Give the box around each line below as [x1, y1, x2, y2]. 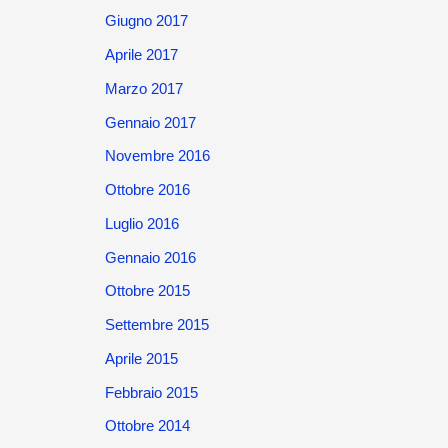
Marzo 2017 [104, 79, 183, 97]
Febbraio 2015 [104, 383, 198, 401]
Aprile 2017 [104, 46, 178, 63]
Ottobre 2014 [104, 417, 190, 435]
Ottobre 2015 [104, 282, 190, 300]
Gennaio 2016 [104, 248, 196, 266]
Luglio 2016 [104, 214, 179, 232]
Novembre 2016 [104, 147, 210, 165]
